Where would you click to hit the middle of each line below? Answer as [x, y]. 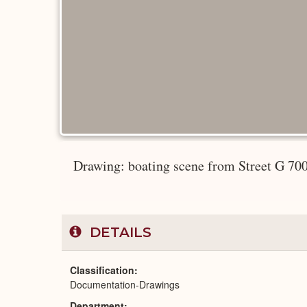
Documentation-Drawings [125, 284]
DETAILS [119, 232]
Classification [102, 270]
